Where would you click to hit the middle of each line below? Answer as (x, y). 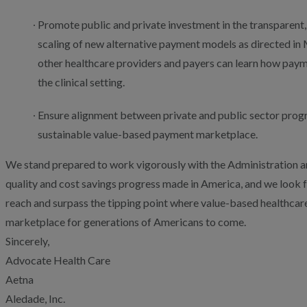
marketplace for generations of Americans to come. (126, 222)
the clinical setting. (81, 82)
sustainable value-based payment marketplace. (148, 134)
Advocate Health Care (58, 260)
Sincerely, (27, 241)
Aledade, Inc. (35, 298)
